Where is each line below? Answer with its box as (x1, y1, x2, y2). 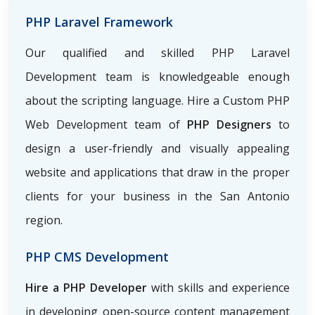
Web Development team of (25, 116, 180, 132)
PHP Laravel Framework (25, 13, 173, 30)
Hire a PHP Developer (25, 279, 151, 295)
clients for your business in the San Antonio (25, 188, 290, 204)
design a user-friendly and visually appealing (25, 140, 290, 156)
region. (25, 212, 63, 228)
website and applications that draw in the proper (25, 164, 290, 180)
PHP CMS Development (25, 247, 169, 265)
